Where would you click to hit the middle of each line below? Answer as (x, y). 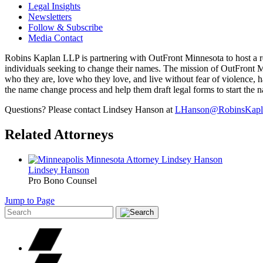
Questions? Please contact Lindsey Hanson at (90, 109)
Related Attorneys (59, 134)
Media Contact (55, 38)
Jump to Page (30, 200)
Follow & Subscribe (65, 27)
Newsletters (50, 16)
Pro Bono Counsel (63, 180)
